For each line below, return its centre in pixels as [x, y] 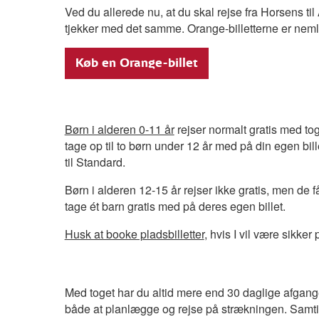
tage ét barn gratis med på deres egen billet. [175, 206]
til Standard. [95, 162]
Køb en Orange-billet [136, 63]
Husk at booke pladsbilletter [134, 234]
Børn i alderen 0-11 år [119, 129]
